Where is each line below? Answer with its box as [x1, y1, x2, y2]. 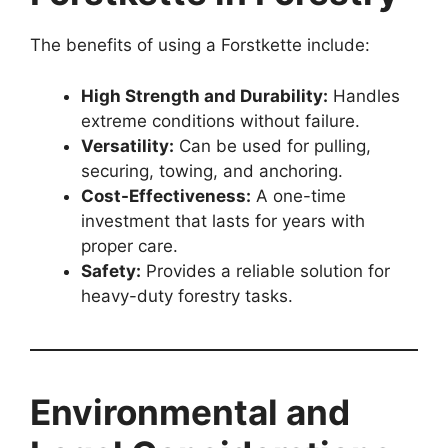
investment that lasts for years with [81, 210, 365, 231]
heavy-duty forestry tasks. [81, 285, 293, 306]
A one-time [251, 185, 346, 206]
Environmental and [30, 390, 350, 433]
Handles [328, 85, 400, 106]
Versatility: [81, 135, 174, 156]
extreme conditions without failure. [81, 110, 360, 131]
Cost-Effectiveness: [81, 185, 251, 206]
